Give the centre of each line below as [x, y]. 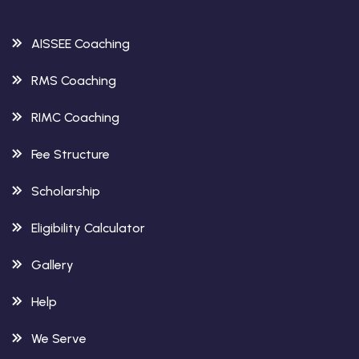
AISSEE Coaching [81, 44]
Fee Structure [71, 154]
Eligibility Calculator [88, 228]
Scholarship [66, 191]
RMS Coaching [74, 81]
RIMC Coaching [75, 117]
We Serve [59, 339]
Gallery [52, 265]
